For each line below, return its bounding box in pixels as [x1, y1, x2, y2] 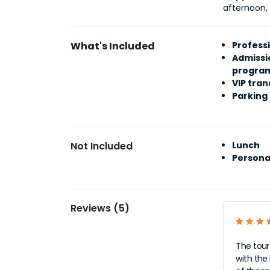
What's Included [71, 39, 155, 53]
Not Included [71, 139, 133, 153]
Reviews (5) [71, 201, 130, 215]
